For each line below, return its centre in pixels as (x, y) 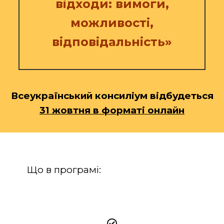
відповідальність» (112, 42)
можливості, (112, 23)
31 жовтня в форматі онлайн (112, 110)
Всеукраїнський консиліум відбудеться (112, 96)
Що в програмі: (64, 170)
